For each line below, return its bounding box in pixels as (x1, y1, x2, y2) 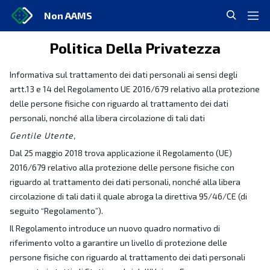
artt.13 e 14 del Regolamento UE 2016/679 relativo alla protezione (10, 84, 260, 94)
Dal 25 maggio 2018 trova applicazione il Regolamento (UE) (10, 148, 232, 158)
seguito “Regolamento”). (10, 206, 103, 216)
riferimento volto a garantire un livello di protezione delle (10, 237, 227, 248)
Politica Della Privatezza (49, 39, 221, 57)
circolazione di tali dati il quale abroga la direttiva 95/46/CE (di (10, 191, 247, 201)
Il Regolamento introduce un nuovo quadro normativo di (10, 223, 220, 233)
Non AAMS (44, 10, 93, 21)
